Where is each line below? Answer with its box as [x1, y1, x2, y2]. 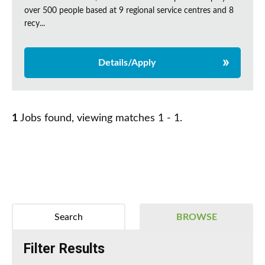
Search [54, 212, 83, 222]
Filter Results [24, 241, 105, 257]
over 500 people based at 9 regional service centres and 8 [24, 7, 234, 15]
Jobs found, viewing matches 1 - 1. [18, 113, 182, 124]
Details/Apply [98, 58, 156, 68]
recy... [24, 20, 45, 28]
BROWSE [176, 212, 217, 222]
